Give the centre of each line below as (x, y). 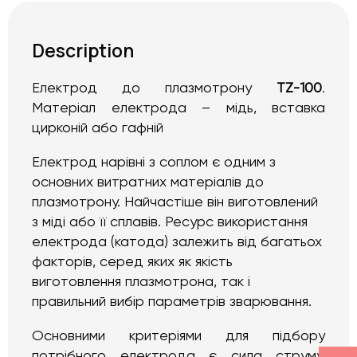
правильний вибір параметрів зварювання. (172, 302)
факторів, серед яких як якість (132, 263)
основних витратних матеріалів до (148, 183)
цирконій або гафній (98, 129)
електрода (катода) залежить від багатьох (177, 243)
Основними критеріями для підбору (178, 337)
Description (83, 51)
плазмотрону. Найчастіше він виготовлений (175, 203)
